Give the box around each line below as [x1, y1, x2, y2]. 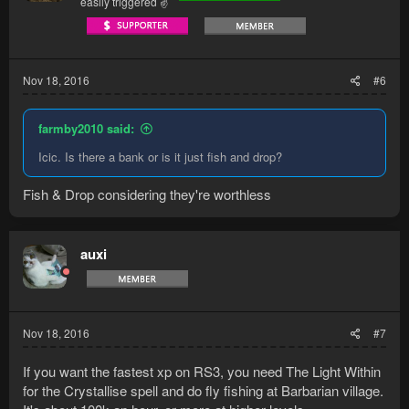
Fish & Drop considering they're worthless [23, 184, 271, 204]
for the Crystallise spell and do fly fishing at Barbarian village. [23, 380, 383, 400]
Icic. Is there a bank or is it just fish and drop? [38, 148, 282, 166]
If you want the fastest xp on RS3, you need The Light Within [23, 361, 381, 381]
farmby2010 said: [38, 120, 134, 138]
